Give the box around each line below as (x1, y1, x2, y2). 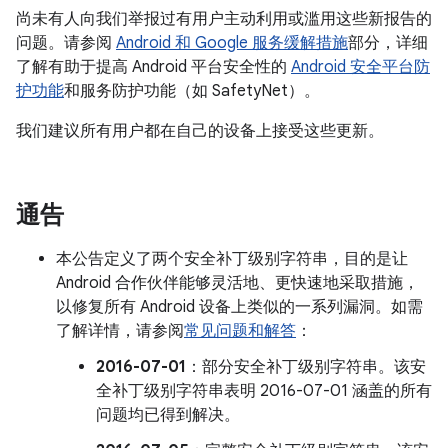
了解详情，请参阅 (56, 321, 184, 341)
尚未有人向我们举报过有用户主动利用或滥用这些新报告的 (16, 9, 432, 29)
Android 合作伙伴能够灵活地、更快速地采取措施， (56, 273, 419, 293)
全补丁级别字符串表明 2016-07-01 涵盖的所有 (96, 381, 432, 401)
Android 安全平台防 (291, 57, 430, 77)
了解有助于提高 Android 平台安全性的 (16, 57, 291, 77)
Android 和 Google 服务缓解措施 (116, 33, 348, 53)
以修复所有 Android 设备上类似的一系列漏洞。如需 (56, 297, 423, 317)
